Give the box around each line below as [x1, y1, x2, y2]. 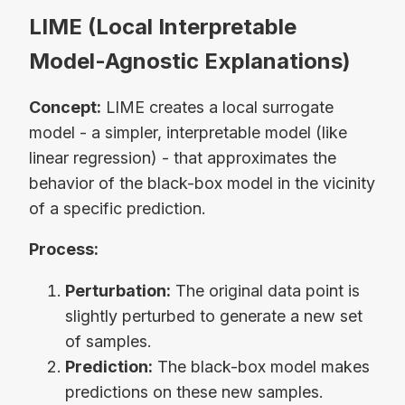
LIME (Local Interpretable [29, 13, 297, 40]
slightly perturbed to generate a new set [65, 306, 363, 326]
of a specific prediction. [29, 198, 206, 218]
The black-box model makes [153, 357, 370, 377]
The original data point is [171, 281, 360, 301]
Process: [29, 240, 99, 259]
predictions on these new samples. [65, 382, 324, 402]
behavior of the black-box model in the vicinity [29, 173, 375, 193]
